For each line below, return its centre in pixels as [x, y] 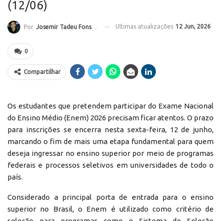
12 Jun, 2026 [193, 26]
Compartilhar [42, 72]
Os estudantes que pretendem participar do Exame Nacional [110, 106]
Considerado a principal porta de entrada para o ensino [110, 197]
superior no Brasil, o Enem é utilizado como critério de [110, 209]
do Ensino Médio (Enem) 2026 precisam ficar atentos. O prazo [110, 117]
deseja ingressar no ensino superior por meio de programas [110, 153]
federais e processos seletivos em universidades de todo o [110, 165]
